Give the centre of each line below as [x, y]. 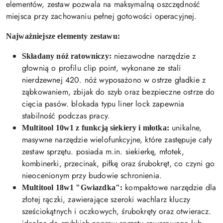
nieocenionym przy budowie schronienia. [92, 176]
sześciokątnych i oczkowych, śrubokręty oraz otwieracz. [117, 212]
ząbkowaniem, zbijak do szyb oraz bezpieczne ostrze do [118, 92]
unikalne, [185, 128]
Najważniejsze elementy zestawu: [63, 36]
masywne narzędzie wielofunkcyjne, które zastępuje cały [117, 140]
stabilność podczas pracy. [66, 116]
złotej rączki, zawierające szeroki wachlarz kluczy [106, 200]
